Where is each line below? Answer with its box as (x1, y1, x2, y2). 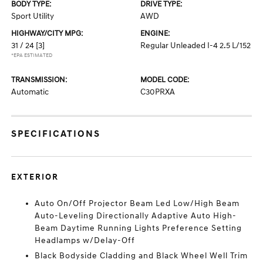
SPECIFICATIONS (11, 128, 101, 140)
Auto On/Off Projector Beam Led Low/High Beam (35, 198, 240, 208)
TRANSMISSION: (11, 75, 68, 85)
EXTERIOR (11, 172, 59, 182)
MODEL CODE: (140, 75, 189, 85)
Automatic (11, 87, 49, 97)
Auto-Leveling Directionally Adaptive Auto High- (35, 211, 237, 221)
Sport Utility (11, 11, 55, 21)
